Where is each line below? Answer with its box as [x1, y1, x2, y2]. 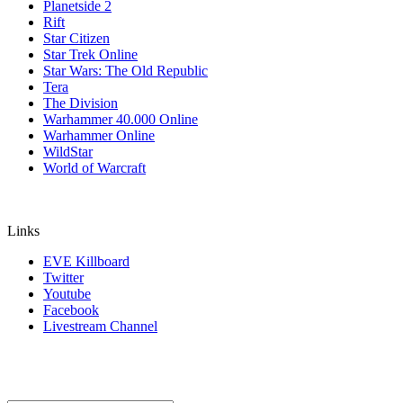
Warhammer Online [43, 128, 155, 143]
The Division [43, 95, 118, 111]
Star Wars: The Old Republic [43, 63, 208, 78]
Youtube [43, 286, 91, 301]
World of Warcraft [43, 160, 146, 175]
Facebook [43, 302, 99, 318]
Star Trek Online [43, 47, 138, 62]
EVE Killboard [43, 254, 130, 269]
